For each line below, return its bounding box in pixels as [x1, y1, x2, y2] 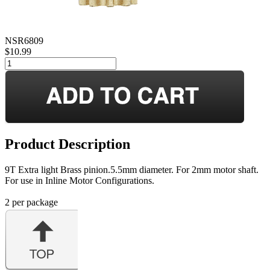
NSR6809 [5, 35, 43, 46]
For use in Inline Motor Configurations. [5, 175, 154, 186]
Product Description [5, 136, 130, 152]
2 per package [5, 196, 58, 207]
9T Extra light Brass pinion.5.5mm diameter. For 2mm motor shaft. [5, 164, 259, 175]
